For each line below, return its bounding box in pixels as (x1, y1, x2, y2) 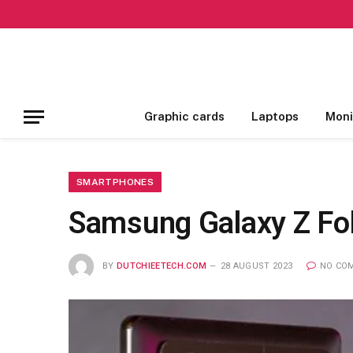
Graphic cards (143, 110, 225, 123)
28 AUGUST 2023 (220, 260, 293, 271)
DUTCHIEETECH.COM (117, 260, 207, 271)
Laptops (251, 110, 299, 123)
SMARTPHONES (76, 176, 154, 188)
